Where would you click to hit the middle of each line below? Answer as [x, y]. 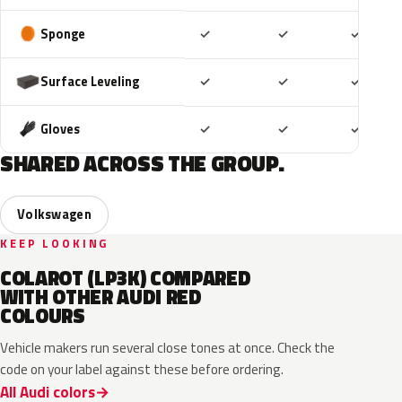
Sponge [63, 34]
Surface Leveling [90, 81]
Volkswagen [54, 214]
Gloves [60, 129]
